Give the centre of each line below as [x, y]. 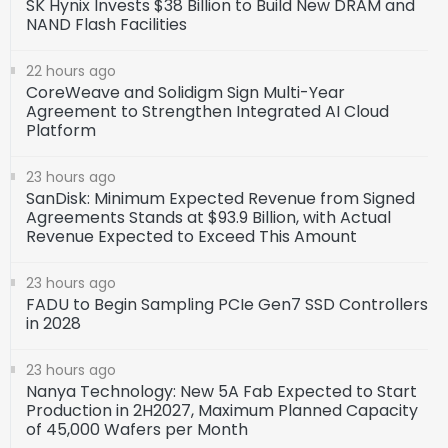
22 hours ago [71, 71]
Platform [61, 131]
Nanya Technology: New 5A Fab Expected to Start [221, 392]
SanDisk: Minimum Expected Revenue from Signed [220, 199]
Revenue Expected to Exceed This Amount [191, 237]
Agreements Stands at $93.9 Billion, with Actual [208, 218]
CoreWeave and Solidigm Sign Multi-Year [185, 93]
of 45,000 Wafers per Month [137, 430]
